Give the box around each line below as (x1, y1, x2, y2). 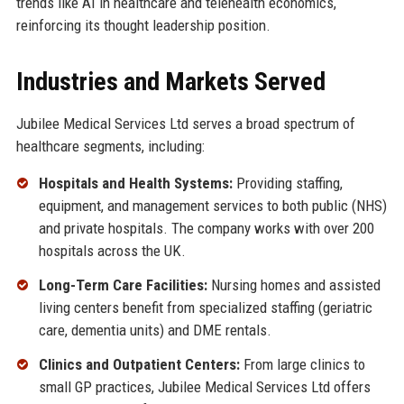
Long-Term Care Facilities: (38, 275, 207, 294)
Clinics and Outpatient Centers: (38, 354, 240, 373)
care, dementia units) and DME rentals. (38, 320, 271, 339)
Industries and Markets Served (15, 67, 326, 97)
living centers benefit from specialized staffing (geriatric (38, 298, 372, 317)
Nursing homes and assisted (207, 275, 381, 294)
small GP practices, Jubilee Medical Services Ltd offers (38, 377, 371, 396)
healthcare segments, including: (15, 137, 205, 156)
